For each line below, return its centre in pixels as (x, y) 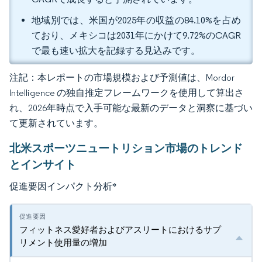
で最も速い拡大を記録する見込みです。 (117, 51)
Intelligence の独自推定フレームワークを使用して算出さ (127, 93)
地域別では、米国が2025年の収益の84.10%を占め (136, 20)
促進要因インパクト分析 (61, 186)
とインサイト (43, 164)
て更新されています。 (56, 123)
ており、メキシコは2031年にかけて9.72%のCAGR (136, 35)
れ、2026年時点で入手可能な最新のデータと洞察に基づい (131, 108)
